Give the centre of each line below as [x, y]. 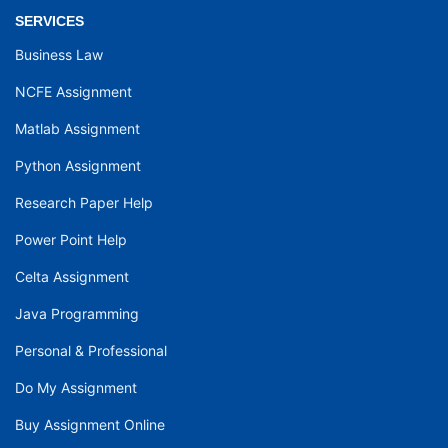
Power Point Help [71, 240]
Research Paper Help [84, 203]
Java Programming [77, 314]
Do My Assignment [76, 388]
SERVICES [49, 21]
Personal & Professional [91, 351]
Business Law [59, 55]
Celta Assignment [72, 277]
